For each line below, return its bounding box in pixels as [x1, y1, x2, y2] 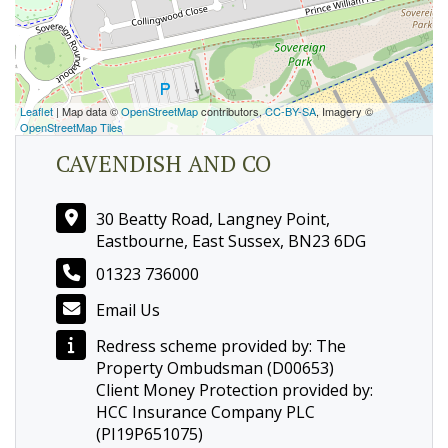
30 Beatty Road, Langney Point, [96, 208, 330, 230]
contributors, [198, 103, 265, 119]
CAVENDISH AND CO [56, 148, 271, 178]
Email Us [96, 299, 160, 321]
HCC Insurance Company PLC [96, 401, 315, 423]
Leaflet [20, 103, 53, 119]
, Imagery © [316, 103, 373, 119]
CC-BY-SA [265, 103, 316, 119]
